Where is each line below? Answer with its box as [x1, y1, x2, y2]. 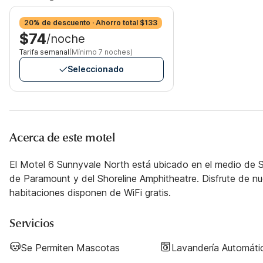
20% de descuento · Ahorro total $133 [24, 18, 157, 27]
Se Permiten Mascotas [21, 242, 120, 254]
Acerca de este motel [9, 130, 115, 145]
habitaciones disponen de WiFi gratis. [9, 187, 171, 198]
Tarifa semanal [19, 48, 69, 56]
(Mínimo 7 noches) [69, 48, 133, 56]
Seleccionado [68, 64, 124, 74]
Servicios [9, 216, 55, 231]
